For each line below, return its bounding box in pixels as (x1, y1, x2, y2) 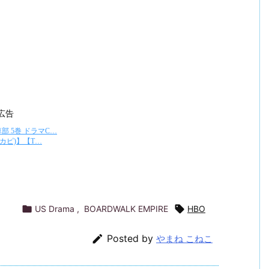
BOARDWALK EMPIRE (84, 203, 168, 214)
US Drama (35, 203, 74, 214)
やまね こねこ (156, 232, 213, 244)
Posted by (107, 232, 156, 244)
